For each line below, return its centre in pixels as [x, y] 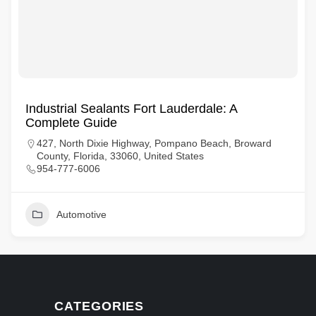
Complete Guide [71, 123]
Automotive [81, 214]
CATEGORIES [99, 306]
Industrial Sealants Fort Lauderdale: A [131, 109]
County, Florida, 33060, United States [120, 156]
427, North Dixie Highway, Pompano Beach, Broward [154, 143]
